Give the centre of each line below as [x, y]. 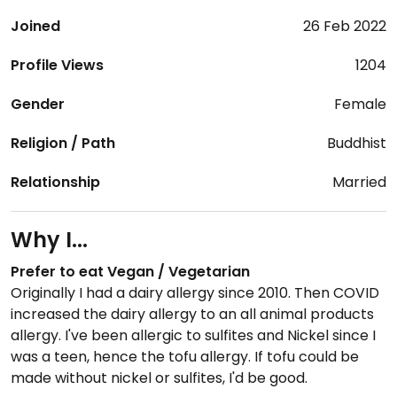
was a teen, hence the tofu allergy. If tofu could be [185, 357]
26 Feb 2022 [345, 26]
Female [360, 104]
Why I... [49, 240]
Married [359, 182]
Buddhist [357, 143]
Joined [35, 26]
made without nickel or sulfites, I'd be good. [159, 378]
